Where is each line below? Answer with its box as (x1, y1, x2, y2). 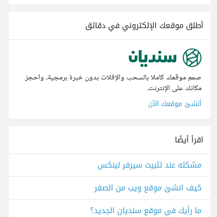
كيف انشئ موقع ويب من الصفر (94, 180, 201, 196)
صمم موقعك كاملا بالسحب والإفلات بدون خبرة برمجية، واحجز (25, 71, 201, 85)
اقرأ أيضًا (175, 132, 203, 148)
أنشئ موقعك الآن (148, 97, 201, 111)
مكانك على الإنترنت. (147, 82, 201, 95)
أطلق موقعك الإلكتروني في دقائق (85, 18, 203, 33)
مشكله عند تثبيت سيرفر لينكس (97, 157, 201, 173)
